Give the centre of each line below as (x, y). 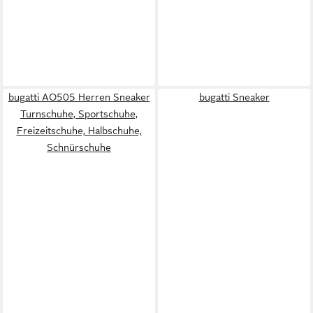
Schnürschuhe (79, 147)
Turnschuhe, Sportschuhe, (79, 114)
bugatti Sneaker (234, 97)
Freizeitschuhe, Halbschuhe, (79, 131)
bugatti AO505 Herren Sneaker (79, 97)
